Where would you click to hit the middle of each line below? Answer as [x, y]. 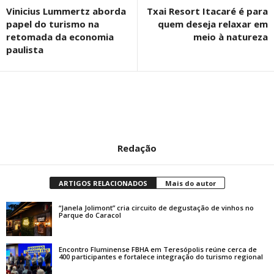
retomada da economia [60, 36]
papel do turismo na [53, 24]
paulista [25, 49]
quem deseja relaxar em [213, 24]
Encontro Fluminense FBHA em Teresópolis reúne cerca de [158, 249]
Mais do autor [190, 183]
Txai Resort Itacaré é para [207, 11]
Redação [137, 148]
